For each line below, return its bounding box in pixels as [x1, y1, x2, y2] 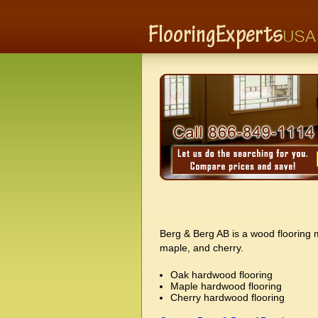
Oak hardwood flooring [170, 269, 273, 280]
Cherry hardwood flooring [170, 292, 285, 303]
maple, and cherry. [160, 242, 243, 253]
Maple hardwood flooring [170, 280, 282, 292]
